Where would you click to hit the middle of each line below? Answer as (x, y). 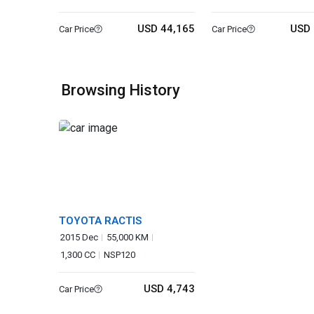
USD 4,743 (170, 289)
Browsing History (121, 90)
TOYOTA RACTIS (100, 221)
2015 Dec (79, 237)
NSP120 (120, 255)
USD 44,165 (166, 29)
